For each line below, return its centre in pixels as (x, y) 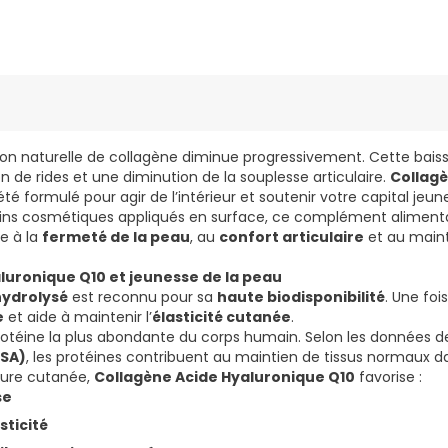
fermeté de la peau (116, 237)
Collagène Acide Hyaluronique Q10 (224, 377)
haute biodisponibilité (301, 297)
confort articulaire (291, 237)
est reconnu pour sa (142, 297)
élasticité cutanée (221, 317)
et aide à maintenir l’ (78, 317)
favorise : (388, 377)
